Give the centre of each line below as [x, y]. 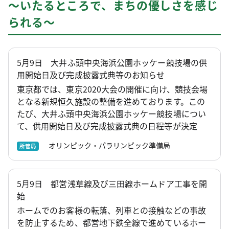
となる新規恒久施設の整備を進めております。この [111, 101]
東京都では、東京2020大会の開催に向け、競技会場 [112, 89]
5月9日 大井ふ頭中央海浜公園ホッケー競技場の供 [112, 62]
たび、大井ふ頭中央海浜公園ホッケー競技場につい [111, 113]
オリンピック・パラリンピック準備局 [106, 145]
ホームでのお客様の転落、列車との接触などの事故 [111, 210]
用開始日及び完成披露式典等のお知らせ [91, 74]
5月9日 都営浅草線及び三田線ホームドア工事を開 [112, 183]
